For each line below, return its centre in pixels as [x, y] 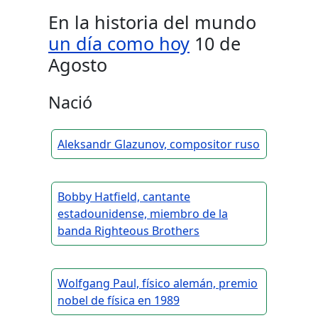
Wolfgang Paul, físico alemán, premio [158, 284]
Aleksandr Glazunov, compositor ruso [159, 144]
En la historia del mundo [152, 22]
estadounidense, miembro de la [143, 214]
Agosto [78, 65]
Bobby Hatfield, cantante [124, 197]
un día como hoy [119, 44]
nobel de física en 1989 [119, 301]
